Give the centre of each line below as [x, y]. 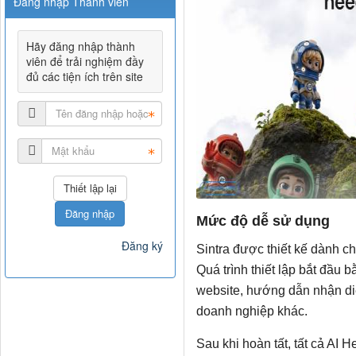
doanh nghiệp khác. [252, 311]
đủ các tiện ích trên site [85, 76]
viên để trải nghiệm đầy [85, 61]
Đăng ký [142, 245]
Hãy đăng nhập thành [81, 46]
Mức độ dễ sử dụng [263, 221]
